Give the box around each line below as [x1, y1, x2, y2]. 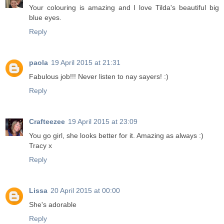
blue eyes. [29, 13, 61, 22]
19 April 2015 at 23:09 [68, 117, 137, 126]
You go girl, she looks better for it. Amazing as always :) [29, 131, 203, 140]
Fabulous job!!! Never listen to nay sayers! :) [29, 72, 168, 81]
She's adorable [29, 200, 76, 209]
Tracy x [29, 141, 52, 150]
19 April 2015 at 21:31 [51, 58, 120, 67]
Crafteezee [29, 117, 65, 126]
